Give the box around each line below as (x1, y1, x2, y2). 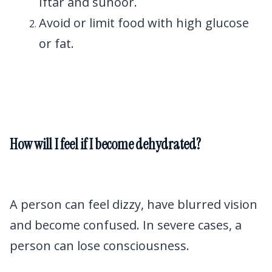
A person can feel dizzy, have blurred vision (10, 196, 257, 213)
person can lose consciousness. (10, 237, 189, 254)
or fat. (39, 35, 74, 52)
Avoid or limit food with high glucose (39, 15, 249, 32)
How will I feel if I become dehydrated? (10, 134, 201, 154)
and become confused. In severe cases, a (10, 217, 242, 234)
